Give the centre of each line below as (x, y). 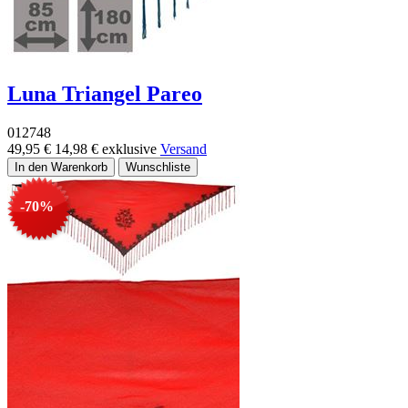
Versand (184, 148)
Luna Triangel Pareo (105, 93)
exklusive (131, 148)
